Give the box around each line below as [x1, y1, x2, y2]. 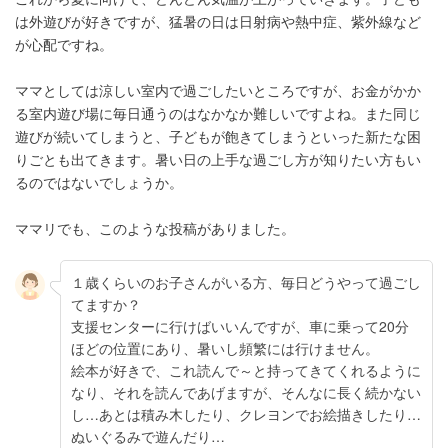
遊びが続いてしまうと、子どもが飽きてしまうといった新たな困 [15, 125, 421, 146]
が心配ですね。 [15, 33, 113, 54]
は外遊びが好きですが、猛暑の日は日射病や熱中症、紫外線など [15, 10, 421, 31]
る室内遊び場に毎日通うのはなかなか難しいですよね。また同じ [15, 102, 421, 123]
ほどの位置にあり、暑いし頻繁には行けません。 [71, 337, 379, 358]
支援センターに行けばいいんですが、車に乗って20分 [71, 315, 409, 336]
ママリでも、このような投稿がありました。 [15, 217, 295, 238]
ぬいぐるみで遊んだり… [71, 425, 225, 446]
